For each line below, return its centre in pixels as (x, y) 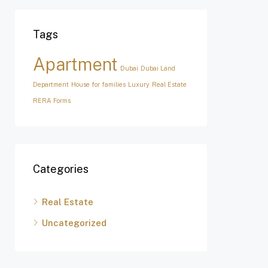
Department (51, 84)
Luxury (139, 84)
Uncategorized (74, 223)
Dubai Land (158, 68)
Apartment (75, 64)
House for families (98, 84)
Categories (61, 169)
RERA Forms (52, 100)
